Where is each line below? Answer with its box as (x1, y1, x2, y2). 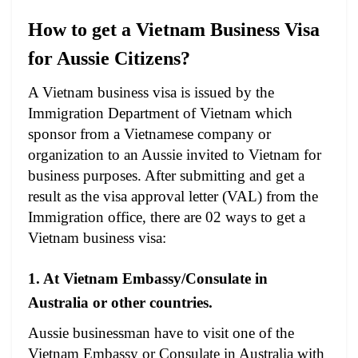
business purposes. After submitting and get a (28, 167, 304, 185)
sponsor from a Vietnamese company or (28, 125, 271, 143)
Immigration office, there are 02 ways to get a (28, 209, 305, 226)
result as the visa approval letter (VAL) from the (28, 188, 318, 205)
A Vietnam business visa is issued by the (28, 84, 274, 101)
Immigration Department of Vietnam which (28, 105, 292, 122)
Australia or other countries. (28, 293, 213, 311)
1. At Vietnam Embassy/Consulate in (28, 269, 268, 287)
